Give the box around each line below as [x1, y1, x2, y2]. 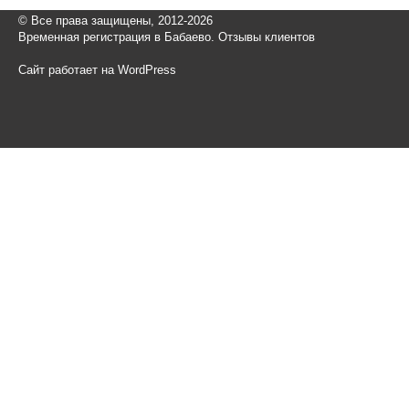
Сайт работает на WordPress [18, 63, 176, 78]
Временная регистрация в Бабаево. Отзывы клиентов [18, 30, 315, 45]
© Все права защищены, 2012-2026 [18, 14, 213, 28]
